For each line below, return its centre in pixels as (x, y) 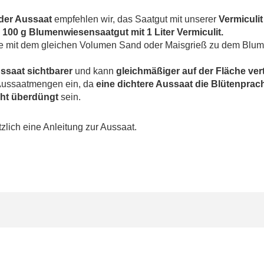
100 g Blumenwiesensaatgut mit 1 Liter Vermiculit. (113, 32)
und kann (95, 71)
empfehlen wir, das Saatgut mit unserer (136, 19)
